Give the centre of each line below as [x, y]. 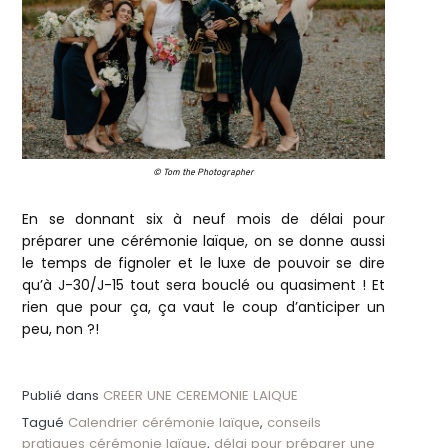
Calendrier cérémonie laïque [164, 422]
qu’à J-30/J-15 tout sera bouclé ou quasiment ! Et [204, 285]
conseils [294, 422]
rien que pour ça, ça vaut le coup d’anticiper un [204, 307]
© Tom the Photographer [204, 173]
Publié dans [63, 396]
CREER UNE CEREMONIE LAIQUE [201, 396]
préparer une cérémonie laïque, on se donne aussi [204, 241]
